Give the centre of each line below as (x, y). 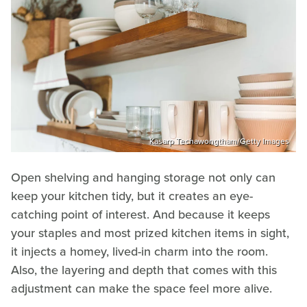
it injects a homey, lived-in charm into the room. (139, 252)
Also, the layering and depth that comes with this (144, 270)
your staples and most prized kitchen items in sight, (150, 233)
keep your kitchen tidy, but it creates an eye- (132, 196)
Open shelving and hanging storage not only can (143, 178)
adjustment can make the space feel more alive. (142, 289)
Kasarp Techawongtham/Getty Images (219, 142)
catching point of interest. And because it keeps (140, 215)
